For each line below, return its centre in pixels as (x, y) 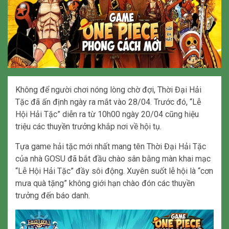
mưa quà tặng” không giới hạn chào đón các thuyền (105, 184)
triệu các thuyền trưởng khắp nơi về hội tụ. (88, 127)
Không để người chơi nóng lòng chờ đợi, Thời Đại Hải (108, 90)
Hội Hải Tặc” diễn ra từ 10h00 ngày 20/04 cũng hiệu (107, 114)
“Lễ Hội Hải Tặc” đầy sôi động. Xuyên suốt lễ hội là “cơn (114, 171)
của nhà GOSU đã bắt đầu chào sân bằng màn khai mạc (113, 159)
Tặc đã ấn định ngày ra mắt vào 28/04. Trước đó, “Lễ (108, 102)
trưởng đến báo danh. (53, 196)
